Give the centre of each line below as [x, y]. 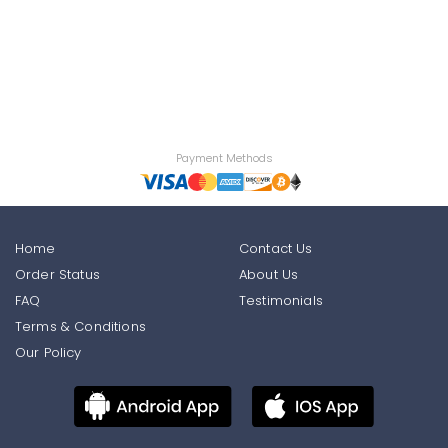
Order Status [57, 274]
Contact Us [276, 248]
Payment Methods [224, 158]
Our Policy [48, 352]
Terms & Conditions [80, 326]
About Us [269, 274]
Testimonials [281, 300]
